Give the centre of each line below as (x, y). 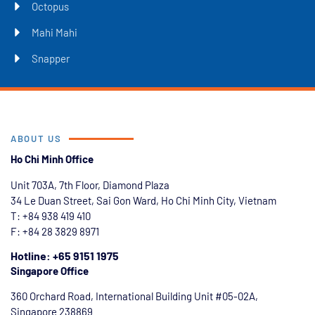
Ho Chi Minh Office (52, 159)
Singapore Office (50, 271)
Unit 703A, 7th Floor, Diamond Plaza (90, 185)
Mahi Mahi (54, 33)
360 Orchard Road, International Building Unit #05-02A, (134, 296)
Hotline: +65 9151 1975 (65, 256)
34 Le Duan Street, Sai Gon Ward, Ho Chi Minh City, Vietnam (143, 200)
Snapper (51, 59)
